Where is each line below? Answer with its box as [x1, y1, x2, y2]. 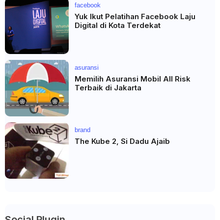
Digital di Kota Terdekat [75, 20, 161, 30]
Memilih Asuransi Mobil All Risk [75, 74, 191, 83]
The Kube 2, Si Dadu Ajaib [75, 136, 170, 146]
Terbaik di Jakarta [75, 82, 141, 92]
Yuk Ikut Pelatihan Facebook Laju [75, 11, 195, 21]
